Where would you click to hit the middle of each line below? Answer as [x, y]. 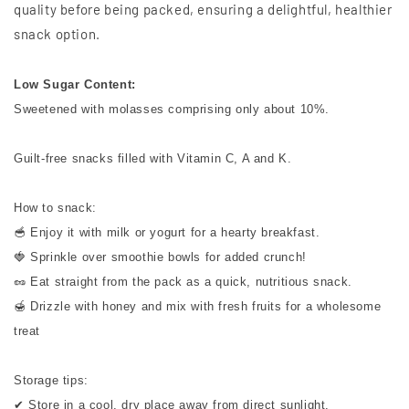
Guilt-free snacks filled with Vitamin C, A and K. [153, 159]
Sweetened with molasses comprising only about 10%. [172, 110]
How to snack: [55, 208]
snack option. [57, 34]
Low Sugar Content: [77, 85]
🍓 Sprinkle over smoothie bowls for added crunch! [160, 257]
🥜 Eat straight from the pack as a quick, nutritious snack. [183, 282]
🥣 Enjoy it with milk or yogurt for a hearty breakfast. [167, 233]
